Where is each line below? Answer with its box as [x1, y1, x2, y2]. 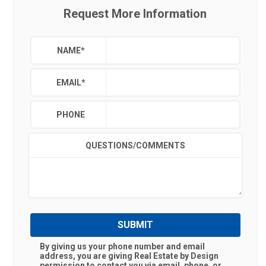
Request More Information [64, 7, 207, 21]
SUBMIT [117, 219, 153, 230]
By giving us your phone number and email [40, 242, 205, 251]
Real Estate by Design [134, 251, 218, 261]
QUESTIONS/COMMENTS [85, 141, 185, 150]
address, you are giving [40, 251, 134, 261]
